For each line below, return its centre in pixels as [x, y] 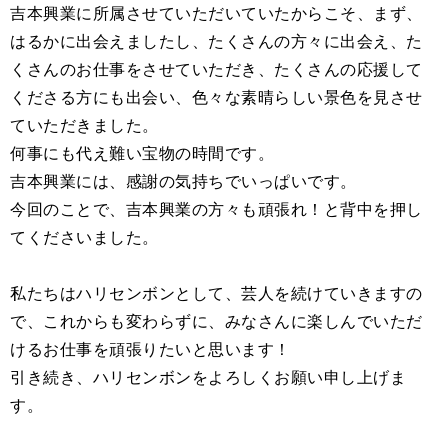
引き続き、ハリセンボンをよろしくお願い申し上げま [208, 377]
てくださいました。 [84, 237]
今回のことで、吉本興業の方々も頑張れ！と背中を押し [216, 209]
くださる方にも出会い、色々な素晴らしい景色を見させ [216, 97]
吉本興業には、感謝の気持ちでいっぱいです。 [183, 181]
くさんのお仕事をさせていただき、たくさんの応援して [216, 69]
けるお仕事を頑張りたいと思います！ [150, 349]
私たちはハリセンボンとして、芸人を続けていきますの [216, 293]
